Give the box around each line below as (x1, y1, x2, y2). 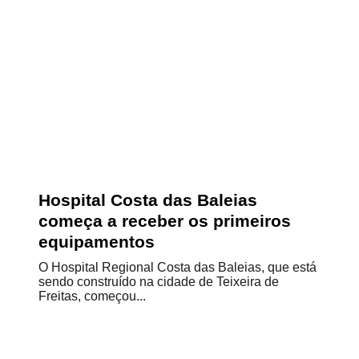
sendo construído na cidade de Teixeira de (38, 275, 279, 288)
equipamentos (38, 232, 155, 251)
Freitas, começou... (38, 289, 146, 303)
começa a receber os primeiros (38, 212, 291, 230)
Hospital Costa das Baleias (38, 191, 257, 209)
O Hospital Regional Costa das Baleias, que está (38, 260, 317, 274)
